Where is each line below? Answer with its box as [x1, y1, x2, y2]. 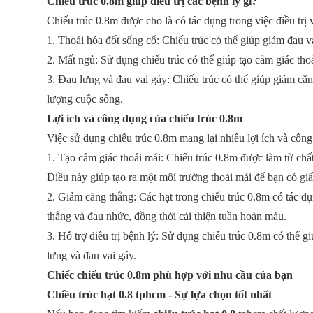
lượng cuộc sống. [47, 93, 124, 105]
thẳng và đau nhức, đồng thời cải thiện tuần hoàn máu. [47, 210, 287, 222]
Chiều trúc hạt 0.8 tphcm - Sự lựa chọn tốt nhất [47, 289, 272, 300]
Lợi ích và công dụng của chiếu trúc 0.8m [47, 112, 243, 124]
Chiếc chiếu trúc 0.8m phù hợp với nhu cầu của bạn [47, 269, 293, 281]
